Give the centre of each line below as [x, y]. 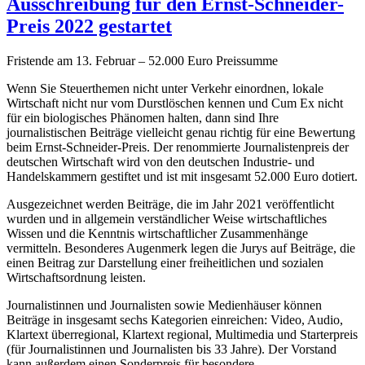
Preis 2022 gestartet [89, 26]
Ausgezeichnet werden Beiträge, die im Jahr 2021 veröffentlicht [170, 204]
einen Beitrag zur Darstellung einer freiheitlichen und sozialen [165, 263]
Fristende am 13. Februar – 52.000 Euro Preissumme [142, 61]
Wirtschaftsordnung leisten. [76, 278]
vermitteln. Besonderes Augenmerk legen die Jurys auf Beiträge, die [181, 248]
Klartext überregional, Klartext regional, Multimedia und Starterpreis [182, 335]
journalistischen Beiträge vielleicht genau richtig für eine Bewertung [181, 133]
